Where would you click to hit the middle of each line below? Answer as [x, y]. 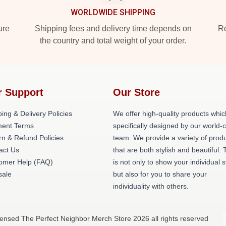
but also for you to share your [160, 174]
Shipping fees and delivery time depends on [113, 29]
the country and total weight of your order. [113, 41]
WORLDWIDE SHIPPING [113, 12]
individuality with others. [151, 186]
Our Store [136, 92]
